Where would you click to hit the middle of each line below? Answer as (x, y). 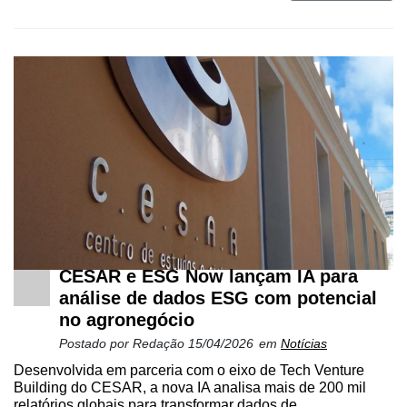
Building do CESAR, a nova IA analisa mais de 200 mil (190, 388)
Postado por (96, 344)
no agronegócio (127, 320)
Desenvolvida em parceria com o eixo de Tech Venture (189, 371)
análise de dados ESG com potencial (218, 298)
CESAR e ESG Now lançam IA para (208, 277)
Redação (160, 344)
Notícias (304, 344)
